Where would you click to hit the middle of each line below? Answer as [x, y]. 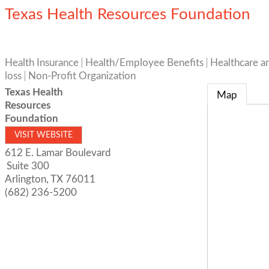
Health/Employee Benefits [144, 63]
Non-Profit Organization [82, 76]
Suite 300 [28, 166]
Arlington [26, 179]
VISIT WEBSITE [44, 135]
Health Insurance [42, 63]
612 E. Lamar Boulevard [58, 153]
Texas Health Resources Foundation [128, 14]
